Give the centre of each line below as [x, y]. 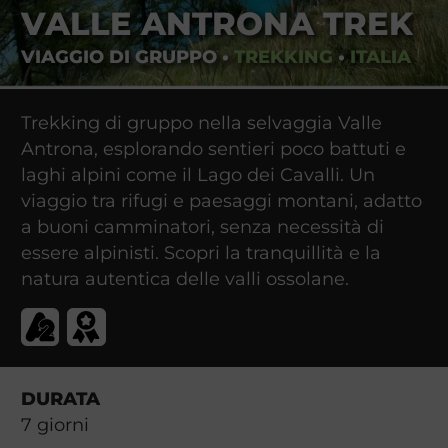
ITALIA [380, 57]
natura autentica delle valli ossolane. [184, 278]
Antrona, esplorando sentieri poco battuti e [213, 148]
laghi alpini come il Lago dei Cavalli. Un [197, 174]
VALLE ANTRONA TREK [216, 24]
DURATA [60, 398]
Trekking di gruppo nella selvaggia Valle [201, 122]
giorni [60, 424]
